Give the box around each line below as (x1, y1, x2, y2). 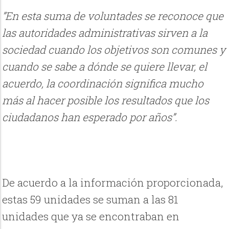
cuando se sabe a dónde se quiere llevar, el (2, 59, 208, 74)
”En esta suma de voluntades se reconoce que (2, 8, 224, 23)
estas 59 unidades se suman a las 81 (2, 192, 178, 207)
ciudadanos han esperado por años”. (2, 109, 178, 124)
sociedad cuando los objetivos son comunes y (2, 42, 226, 57)
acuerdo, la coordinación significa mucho (2, 76, 204, 90)
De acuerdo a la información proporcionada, (2, 175, 223, 190)
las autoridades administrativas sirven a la (2, 25, 208, 40)
